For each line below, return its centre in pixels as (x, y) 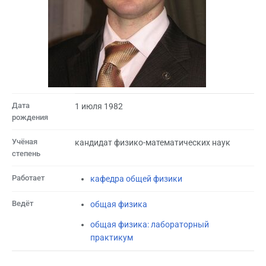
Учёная (25, 141)
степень (26, 153)
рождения (30, 117)
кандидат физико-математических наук (153, 142)
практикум (111, 238)
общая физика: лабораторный (149, 225)
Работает (28, 178)
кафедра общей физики (136, 178)
